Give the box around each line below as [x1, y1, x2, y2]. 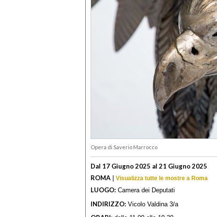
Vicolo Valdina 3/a [126, 200, 178, 208]
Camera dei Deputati [116, 186, 175, 194]
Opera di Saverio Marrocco [91, 144, 157, 151]
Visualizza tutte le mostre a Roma [116, 174, 208, 182]
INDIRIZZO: [91, 200, 126, 208]
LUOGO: [91, 186, 116, 194]
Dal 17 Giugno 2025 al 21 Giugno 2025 [91, 162, 207, 170]
